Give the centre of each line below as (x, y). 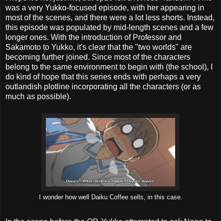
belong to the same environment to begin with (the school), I (109, 67)
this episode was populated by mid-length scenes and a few (110, 27)
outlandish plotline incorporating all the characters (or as (103, 86)
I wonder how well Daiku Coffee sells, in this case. (110, 197)
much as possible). (38, 96)
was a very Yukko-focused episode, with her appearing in (105, 7)
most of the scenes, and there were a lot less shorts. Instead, (110, 17)
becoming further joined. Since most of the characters (98, 57)
